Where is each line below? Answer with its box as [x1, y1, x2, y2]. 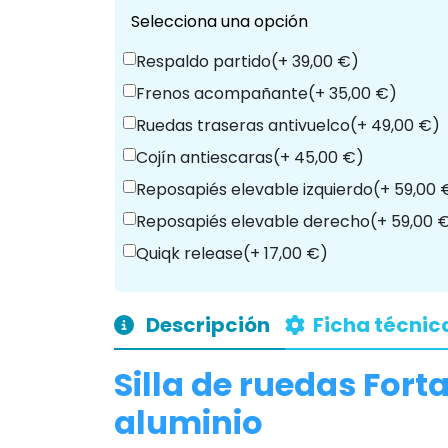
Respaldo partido [136, 212, 271, 235]
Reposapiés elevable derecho [136, 372, 370, 395]
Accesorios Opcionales [115, 69, 329, 93]
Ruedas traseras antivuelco [136, 276, 350, 299]
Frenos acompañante [136, 244, 308, 267]
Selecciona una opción [131, 172, 308, 195]
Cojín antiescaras [136, 308, 273, 331]
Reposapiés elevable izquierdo [136, 340, 373, 363]
